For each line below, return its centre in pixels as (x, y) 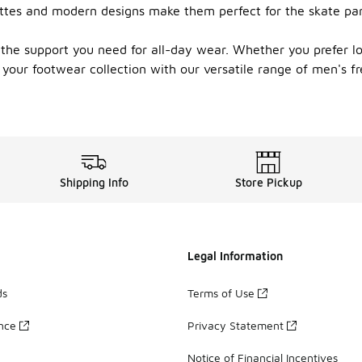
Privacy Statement (236, 325)
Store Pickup (268, 182)
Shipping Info (94, 182)
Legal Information (235, 256)
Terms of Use (221, 293)
